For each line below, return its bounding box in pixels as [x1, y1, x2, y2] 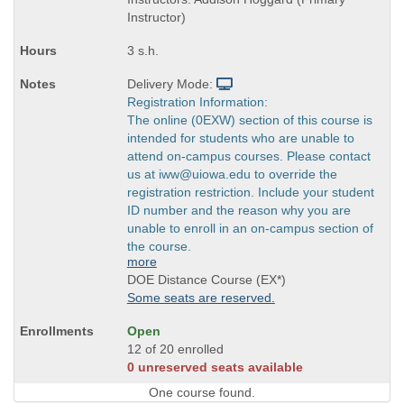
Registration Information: [126, 95, 268, 109]
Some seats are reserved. [126, 289, 275, 305]
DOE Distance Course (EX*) [126, 271, 286, 287]
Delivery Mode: [126, 77, 216, 91]
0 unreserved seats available [126, 359, 303, 374]
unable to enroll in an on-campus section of [126, 221, 373, 235]
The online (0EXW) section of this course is [126, 113, 372, 127]
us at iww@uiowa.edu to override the [126, 167, 337, 181]
